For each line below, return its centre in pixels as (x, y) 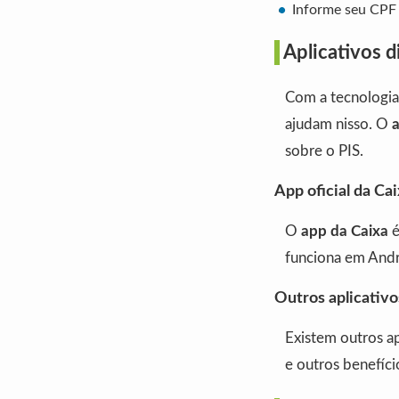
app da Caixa (345, 231)
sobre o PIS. (324, 151)
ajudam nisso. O (338, 124)
